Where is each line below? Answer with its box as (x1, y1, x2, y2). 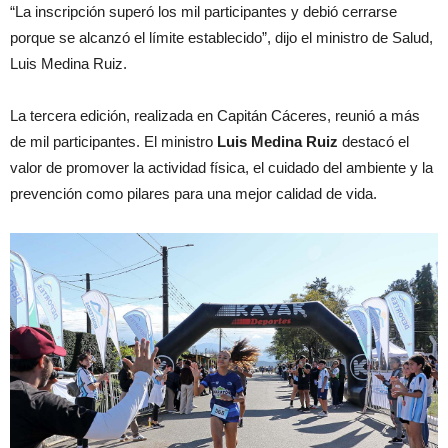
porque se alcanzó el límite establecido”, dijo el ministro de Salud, (10, 29, 433, 47)
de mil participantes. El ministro (10, 133, 213, 151)
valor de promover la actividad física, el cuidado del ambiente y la (10, 159, 433, 177)
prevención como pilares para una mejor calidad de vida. (10, 185, 377, 203)
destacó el (342, 133, 409, 151)
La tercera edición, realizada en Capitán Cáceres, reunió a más (10, 107, 420, 125)
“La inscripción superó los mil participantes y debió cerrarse (10, 3, 397, 21)
